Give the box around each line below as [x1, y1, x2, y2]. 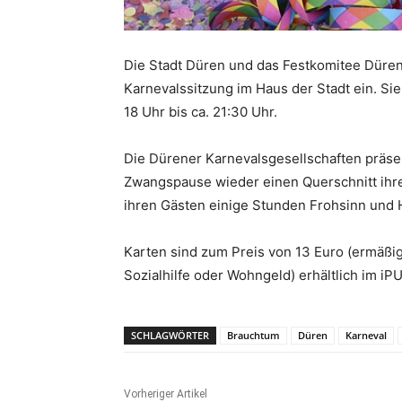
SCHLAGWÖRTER [131, 328, 209, 343]
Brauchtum [227, 328, 280, 343]
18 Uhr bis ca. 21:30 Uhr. [124, 103, 277, 121]
